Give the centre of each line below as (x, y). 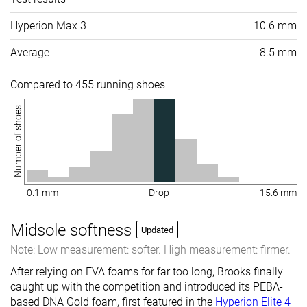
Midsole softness (71, 231)
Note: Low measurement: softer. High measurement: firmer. (150, 250)
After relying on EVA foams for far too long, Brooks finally (147, 272)
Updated (157, 230)
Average (30, 53)
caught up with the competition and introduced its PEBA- (147, 287)
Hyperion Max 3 (48, 26)
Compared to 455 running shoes (88, 85)
